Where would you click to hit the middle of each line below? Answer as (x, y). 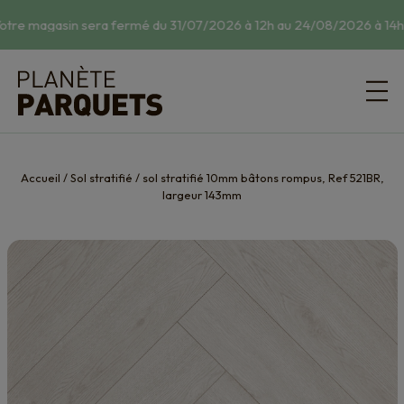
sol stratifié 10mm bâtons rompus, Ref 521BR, (263, 178)
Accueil (40, 178)
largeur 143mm (202, 195)
